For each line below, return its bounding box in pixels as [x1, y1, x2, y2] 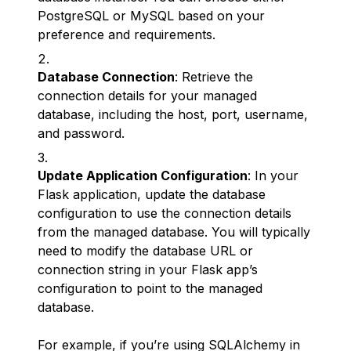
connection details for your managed [38, 88, 257, 103]
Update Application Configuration [38, 168, 248, 183]
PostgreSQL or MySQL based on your [38, 8, 265, 24]
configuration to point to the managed [38, 280, 262, 296]
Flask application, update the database [38, 186, 266, 202]
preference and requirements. [38, 27, 215, 42]
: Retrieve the [175, 69, 253, 85]
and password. [38, 125, 125, 141]
